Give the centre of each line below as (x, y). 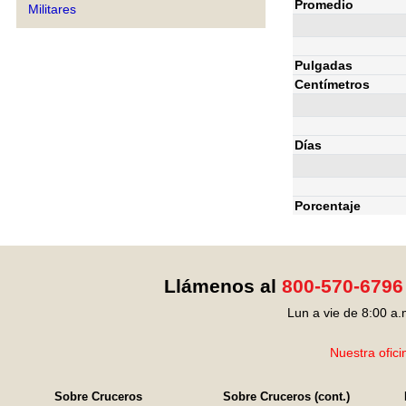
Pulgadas (324, 65)
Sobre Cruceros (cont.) (286, 396)
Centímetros (332, 84)
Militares (52, 9)
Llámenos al (222, 286)
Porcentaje (328, 205)
